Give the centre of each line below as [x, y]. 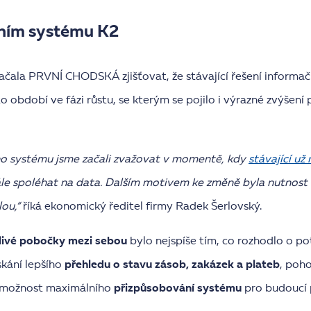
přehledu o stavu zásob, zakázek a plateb [172, 266]
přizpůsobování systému [179, 289]
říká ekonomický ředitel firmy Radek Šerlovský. [142, 207]
